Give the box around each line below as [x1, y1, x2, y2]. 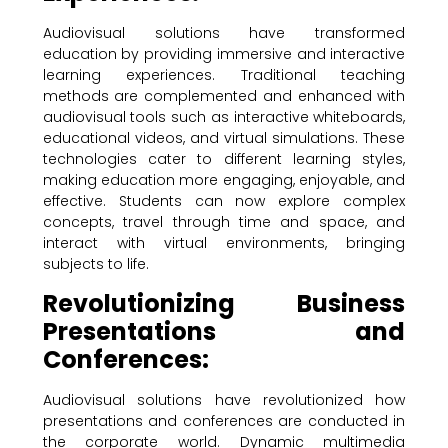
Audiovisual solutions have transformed [42, 23, 406, 44]
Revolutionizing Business [42, 286, 406, 320]
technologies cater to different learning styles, [42, 149, 406, 170]
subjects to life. [42, 254, 149, 275]
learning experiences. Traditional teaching [42, 65, 406, 86]
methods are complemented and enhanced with [42, 86, 406, 107]
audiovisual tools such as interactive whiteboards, [42, 107, 406, 128]
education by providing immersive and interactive [42, 44, 406, 65]
